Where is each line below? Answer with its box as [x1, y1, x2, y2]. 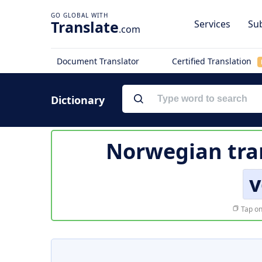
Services [194, 18, 230, 30]
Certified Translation [171, 56, 254, 67]
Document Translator [57, 56, 139, 67]
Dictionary [51, 93, 105, 107]
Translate [51, 17, 119, 37]
